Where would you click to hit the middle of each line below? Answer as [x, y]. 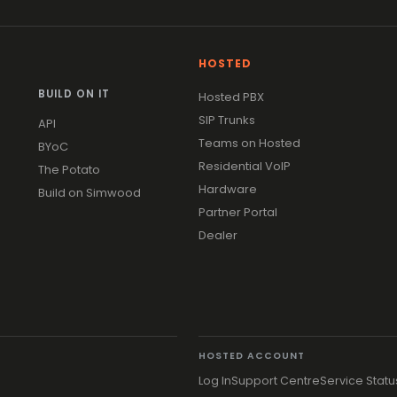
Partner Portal [238, 212]
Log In [215, 380]
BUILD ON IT [74, 93]
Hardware [228, 189]
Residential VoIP [245, 166]
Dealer [218, 235]
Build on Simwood [90, 192]
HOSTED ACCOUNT [252, 355]
